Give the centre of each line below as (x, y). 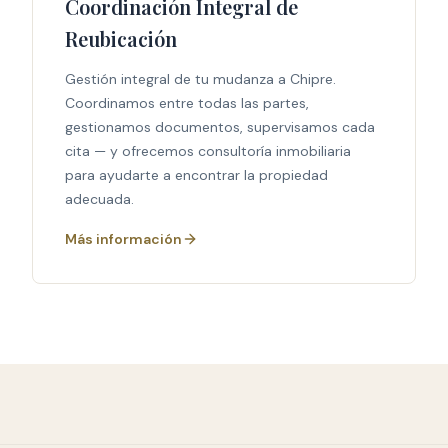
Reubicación (121, 38)
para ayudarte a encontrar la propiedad (196, 175)
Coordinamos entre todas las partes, (187, 103)
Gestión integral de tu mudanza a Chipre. (200, 79)
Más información (123, 239)
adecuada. (99, 199)
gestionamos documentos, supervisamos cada (220, 127)
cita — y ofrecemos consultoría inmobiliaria (208, 151)
